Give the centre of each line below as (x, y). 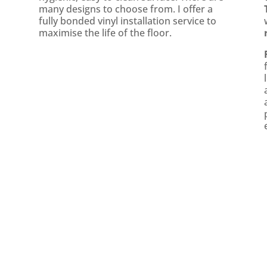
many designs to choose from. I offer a (125, 9)
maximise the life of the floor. (105, 33)
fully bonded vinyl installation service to (127, 21)
